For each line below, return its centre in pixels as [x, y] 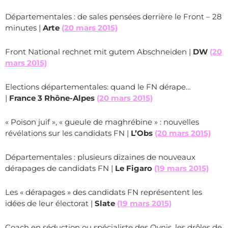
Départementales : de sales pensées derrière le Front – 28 [113, 17]
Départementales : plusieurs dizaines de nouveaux [100, 157]
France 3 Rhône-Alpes [52, 98]
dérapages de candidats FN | [60, 168]
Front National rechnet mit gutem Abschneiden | [99, 52]
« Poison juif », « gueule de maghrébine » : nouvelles [102, 122]
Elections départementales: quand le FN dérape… [98, 87]
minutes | [24, 28]
